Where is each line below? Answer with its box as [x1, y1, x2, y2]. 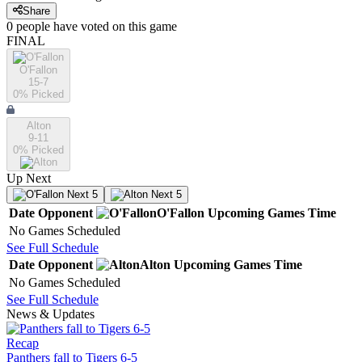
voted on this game [78, 19, 177, 34]
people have [16, 19, 78, 34]
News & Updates [6, 307, 95, 322]
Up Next [6, 171, 51, 186]
